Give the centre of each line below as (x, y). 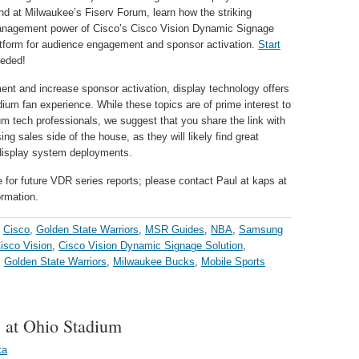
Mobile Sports (233, 262)
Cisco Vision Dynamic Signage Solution (151, 246)
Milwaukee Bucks (154, 262)
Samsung (261, 230)
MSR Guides (175, 230)
